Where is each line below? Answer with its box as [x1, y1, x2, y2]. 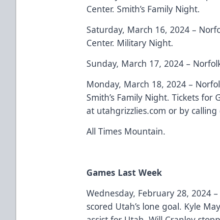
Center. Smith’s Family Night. [86, 2, 203, 15]
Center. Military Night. [86, 36, 176, 49]
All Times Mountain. [86, 125, 168, 137]
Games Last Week [86, 166, 163, 178]
